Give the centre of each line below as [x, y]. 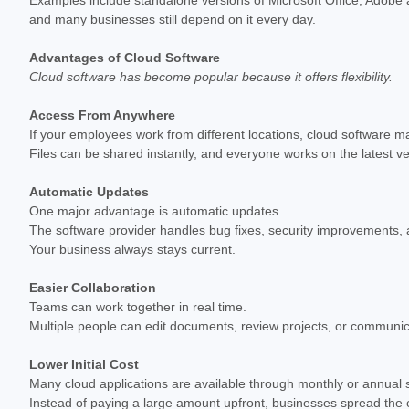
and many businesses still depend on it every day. [173, 19]
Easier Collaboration [93, 287]
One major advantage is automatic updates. [156, 210]
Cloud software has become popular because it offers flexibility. [211, 76]
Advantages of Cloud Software [125, 57]
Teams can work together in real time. [138, 306]
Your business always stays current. [132, 249]
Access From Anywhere [102, 115]
